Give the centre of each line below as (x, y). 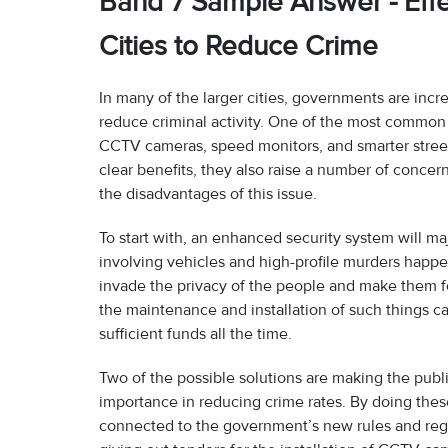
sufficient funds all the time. (197, 334)
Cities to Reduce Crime (238, 46)
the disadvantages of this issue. (208, 194)
